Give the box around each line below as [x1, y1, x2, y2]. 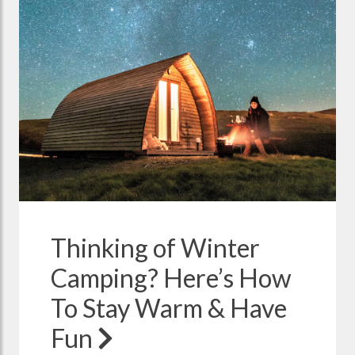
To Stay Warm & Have [51, 292, 287, 323]
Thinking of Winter [51, 231, 260, 263]
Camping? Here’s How [51, 261, 292, 293]
